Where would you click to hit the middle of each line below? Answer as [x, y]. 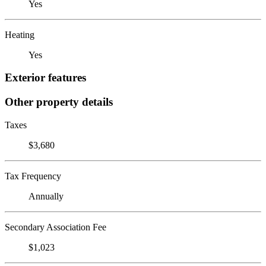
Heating [20, 34]
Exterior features [45, 78]
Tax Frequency [33, 176]
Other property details [59, 102]
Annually [46, 196]
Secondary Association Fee [56, 227]
